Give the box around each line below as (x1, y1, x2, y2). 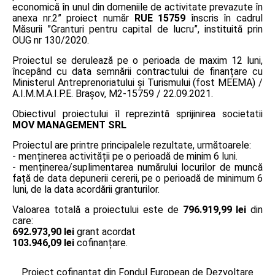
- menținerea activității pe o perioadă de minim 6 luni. (12, 150, 238, 162)
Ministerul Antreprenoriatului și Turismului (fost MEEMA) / (12, 76, 263, 88)
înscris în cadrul (185, 12, 263, 24)
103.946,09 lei (12, 236, 74, 249)
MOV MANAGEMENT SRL (12, 118, 126, 131)
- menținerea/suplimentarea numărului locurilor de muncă (12, 161, 263, 173)
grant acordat (74, 225, 136, 238)
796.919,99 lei (182, 203, 247, 215)
